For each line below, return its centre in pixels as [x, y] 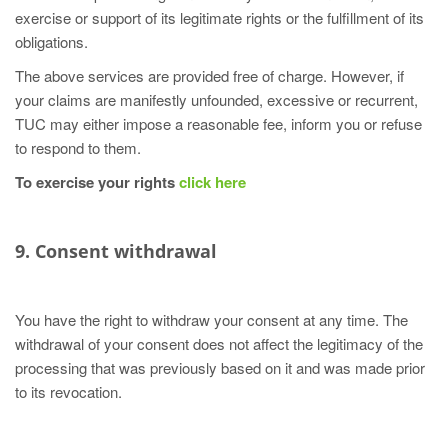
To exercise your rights [97, 182]
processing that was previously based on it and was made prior [220, 367]
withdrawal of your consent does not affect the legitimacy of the [219, 343]
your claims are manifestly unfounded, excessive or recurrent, [216, 99]
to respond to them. [78, 147]
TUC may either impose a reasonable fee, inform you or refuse [218, 123]
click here [212, 182]
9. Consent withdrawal [116, 251]
